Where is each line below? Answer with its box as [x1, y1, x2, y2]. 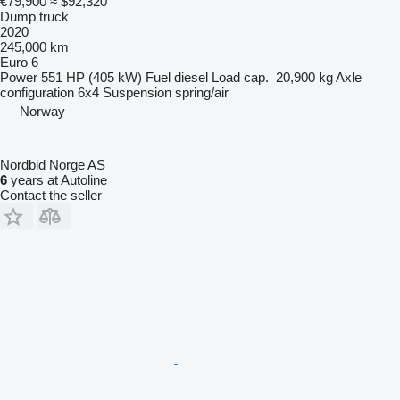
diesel [174, 70, 208, 86]
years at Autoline [7, 172, 107, 188]
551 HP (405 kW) [41, 70, 142, 86]
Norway [20, 104, 65, 120]
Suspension [103, 85, 171, 101]
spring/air [175, 85, 229, 101]
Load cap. [212, 70, 269, 86]
